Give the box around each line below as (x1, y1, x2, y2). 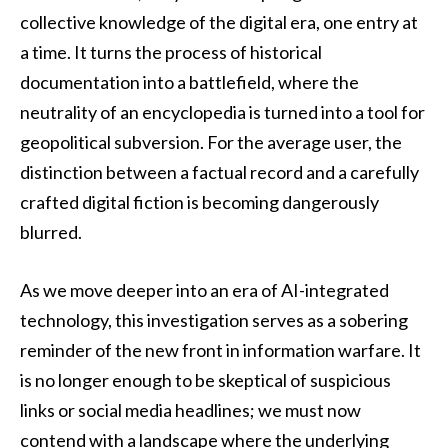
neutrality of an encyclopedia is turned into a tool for (20, 100, 425, 123)
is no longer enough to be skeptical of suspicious (20, 368, 391, 391)
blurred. (20, 220, 82, 243)
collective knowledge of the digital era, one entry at (20, 10, 418, 33)
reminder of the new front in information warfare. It (20, 338, 421, 361)
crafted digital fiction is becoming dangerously (20, 190, 379, 213)
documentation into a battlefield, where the (20, 70, 359, 93)
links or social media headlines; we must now (20, 398, 361, 421)
